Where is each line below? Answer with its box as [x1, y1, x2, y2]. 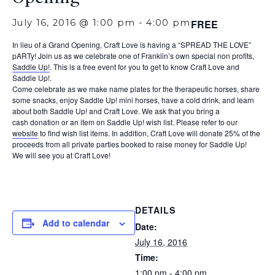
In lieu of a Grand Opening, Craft [12, 39, 122, 50]
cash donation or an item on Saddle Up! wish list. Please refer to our [12, 117, 238, 127]
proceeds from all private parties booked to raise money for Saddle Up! [12, 139, 247, 149]
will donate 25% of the [185, 128, 260, 138]
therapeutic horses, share [173, 83, 260, 94]
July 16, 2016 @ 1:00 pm [12, 17, 136, 28]
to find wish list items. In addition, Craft [38, 128, 168, 138]
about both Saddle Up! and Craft [12, 106, 122, 116]
